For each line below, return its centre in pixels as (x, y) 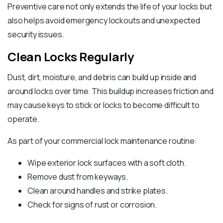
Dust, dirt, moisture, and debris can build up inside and (102, 77)
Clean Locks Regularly (71, 57)
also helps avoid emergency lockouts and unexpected (104, 21)
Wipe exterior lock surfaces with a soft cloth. (107, 163)
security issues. (36, 35)
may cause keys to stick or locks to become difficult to (104, 105)
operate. (23, 119)
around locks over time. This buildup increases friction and (111, 91)
